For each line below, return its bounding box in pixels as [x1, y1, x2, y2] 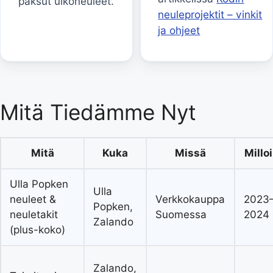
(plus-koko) [10, 223, 66, 236]
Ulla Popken [10, 177, 69, 190]
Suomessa [155, 208, 207, 221]
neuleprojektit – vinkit [158, 7, 263, 21]
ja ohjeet [158, 23, 200, 37]
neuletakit [10, 208, 58, 221]
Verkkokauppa [155, 193, 225, 205]
